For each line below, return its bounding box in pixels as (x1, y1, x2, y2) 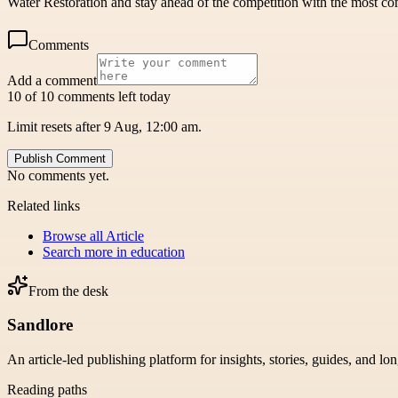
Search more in (43, 243, 131, 259)
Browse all (43, 227, 106, 243)
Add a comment (7, 72, 97, 88)
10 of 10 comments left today (7, 88, 171, 104)
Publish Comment (14, 151, 106, 165)
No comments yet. (7, 167, 109, 183)
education (131, 243, 185, 259)
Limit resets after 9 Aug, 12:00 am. (7, 118, 202, 134)
